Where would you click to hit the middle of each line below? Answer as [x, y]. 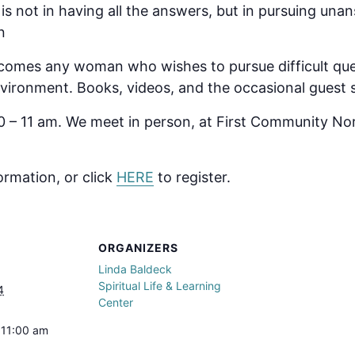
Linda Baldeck [135, 269]
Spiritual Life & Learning [160, 285]
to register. [192, 177]
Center [116, 302]
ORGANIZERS [138, 247]
